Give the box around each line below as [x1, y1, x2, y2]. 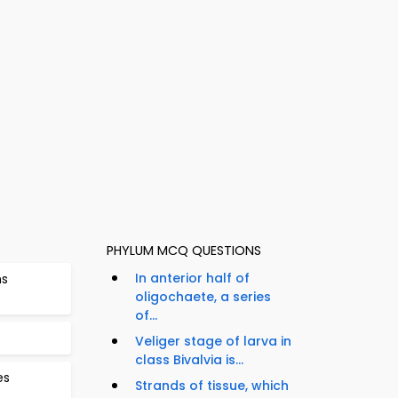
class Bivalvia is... [135, 351, 243, 370]
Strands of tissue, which [135, 377, 289, 395]
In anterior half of [135, 269, 250, 288]
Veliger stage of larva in [135, 332, 291, 351]
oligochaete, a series [135, 288, 271, 306]
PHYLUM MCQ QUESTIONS [107, 242, 261, 260]
